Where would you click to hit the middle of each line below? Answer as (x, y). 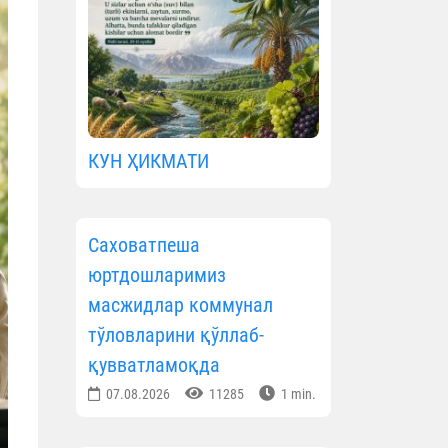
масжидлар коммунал (180, 305)
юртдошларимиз (157, 275)
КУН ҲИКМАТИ (148, 161)
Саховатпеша (144, 245)
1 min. (297, 394)
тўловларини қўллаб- (176, 335)
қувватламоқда (154, 365)
